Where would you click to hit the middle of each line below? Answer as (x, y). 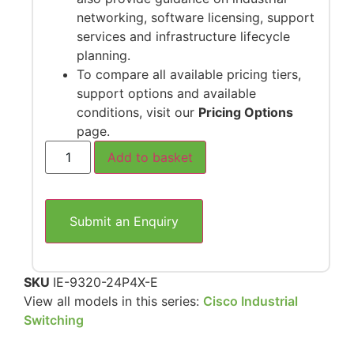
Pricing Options (245, 113)
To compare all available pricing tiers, (188, 75)
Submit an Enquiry (124, 222)
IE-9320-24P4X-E (105, 282)
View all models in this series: (113, 301)
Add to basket (151, 158)
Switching (54, 320)
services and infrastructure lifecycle (183, 37)
